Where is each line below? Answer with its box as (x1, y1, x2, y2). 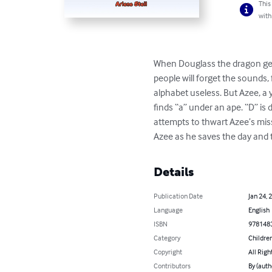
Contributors (154, 261, 191, 270)
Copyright (154, 247, 183, 256)
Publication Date (154, 191, 203, 200)
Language (154, 205, 183, 214)
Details (154, 165, 194, 179)
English (248, 205, 270, 214)
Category (154, 233, 181, 242)
